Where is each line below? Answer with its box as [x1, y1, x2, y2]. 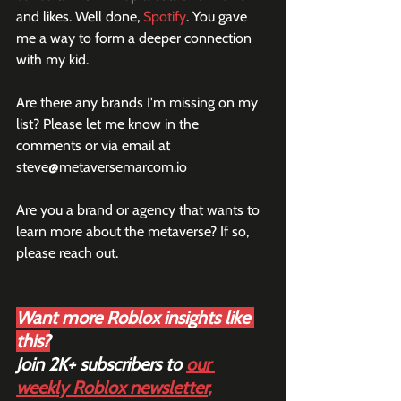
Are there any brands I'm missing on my [16, 94, 261, 111]
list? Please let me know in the [16, 115, 202, 132]
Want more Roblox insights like [16, 307, 254, 328]
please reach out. [16, 244, 118, 261]
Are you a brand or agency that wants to [16, 201, 263, 218]
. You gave [186, 8, 251, 25]
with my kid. [16, 51, 89, 68]
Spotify [143, 8, 186, 25]
